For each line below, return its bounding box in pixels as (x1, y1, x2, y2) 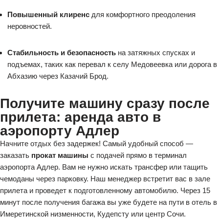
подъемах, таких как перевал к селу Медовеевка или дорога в (7, 60, 217, 68)
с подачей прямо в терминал (88, 151, 187, 159)
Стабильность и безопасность (7, 48, 116, 57)
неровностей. (7, 22, 52, 30)
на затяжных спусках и (116, 48, 195, 57)
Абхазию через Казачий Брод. (7, 72, 109, 80)
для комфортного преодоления (89, 10, 196, 19)
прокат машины (31, 151, 88, 159)
